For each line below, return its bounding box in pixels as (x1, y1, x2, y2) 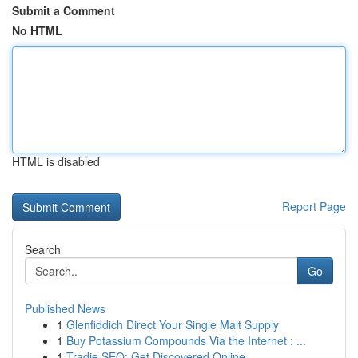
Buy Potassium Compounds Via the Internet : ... (66, 332, 306, 348)
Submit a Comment (12, 2, 115, 18)
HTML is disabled (12, 153, 100, 169)
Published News (25, 300, 105, 316)
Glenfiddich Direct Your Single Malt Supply (66, 316, 279, 332)
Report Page (282, 198, 346, 214)
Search (25, 241, 61, 257)
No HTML (12, 22, 62, 38)
